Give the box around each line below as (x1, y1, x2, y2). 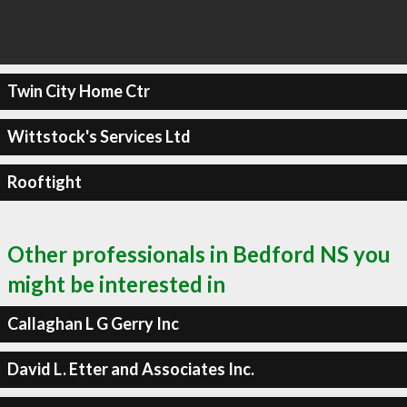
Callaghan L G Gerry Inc (6, 313, 179, 333)
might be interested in (7, 270, 225, 297)
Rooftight (6, 172, 82, 192)
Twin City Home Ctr (6, 81, 150, 101)
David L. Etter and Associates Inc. (6, 359, 254, 379)
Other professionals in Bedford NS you (7, 240, 391, 267)
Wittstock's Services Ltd (6, 126, 191, 146)
